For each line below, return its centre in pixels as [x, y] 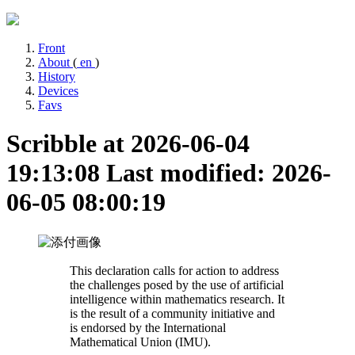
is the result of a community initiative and [172, 313]
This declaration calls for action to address [174, 270]
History [57, 76]
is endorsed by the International [148, 327]
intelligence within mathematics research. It [177, 299]
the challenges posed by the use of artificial [177, 284]
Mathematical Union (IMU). [140, 342]
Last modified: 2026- [219, 173]
